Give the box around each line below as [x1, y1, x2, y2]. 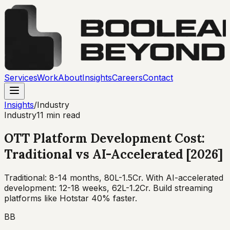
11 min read [36, 110, 80, 120]
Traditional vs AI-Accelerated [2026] [4, 146, 223, 162]
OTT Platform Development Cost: [4, 130, 205, 146]
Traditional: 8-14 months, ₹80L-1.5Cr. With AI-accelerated [4, 172, 223, 183]
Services [4, 72, 37, 83]
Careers [112, 72, 143, 83]
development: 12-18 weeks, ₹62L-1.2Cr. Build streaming [4, 182, 213, 193]
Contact [143, 72, 173, 83]
